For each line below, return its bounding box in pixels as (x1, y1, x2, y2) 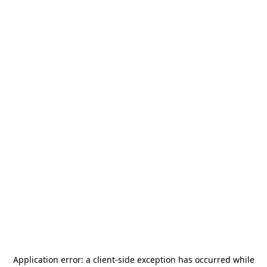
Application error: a (13, 254, 93, 265)
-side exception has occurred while (114, 254, 254, 265)
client (92, 254, 115, 265)
